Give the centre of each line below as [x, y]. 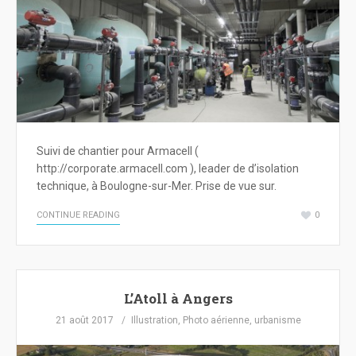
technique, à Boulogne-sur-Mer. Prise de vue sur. [157, 186]
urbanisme [277, 320]
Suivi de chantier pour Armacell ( [118, 151]
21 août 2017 [84, 320]
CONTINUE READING [78, 215]
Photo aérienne [216, 320]
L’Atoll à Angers [178, 298]
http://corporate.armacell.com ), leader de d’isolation [168, 169]
